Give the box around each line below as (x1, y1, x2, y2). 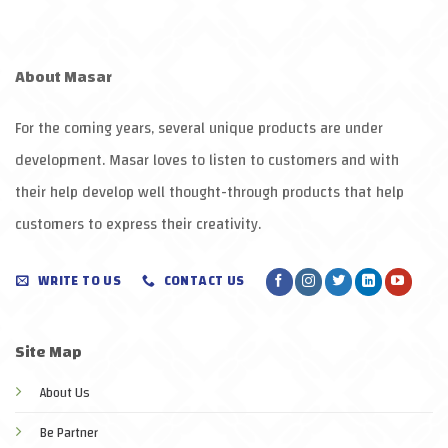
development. (15, 147, 109, 175)
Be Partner (39, 420, 98, 445)
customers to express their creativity (15, 211, 258, 239)
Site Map (14, 336, 82, 367)
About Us (39, 380, 90, 405)
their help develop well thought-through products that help (15, 179, 404, 207)
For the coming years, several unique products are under (15, 115, 383, 143)
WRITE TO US (37, 269, 122, 294)
